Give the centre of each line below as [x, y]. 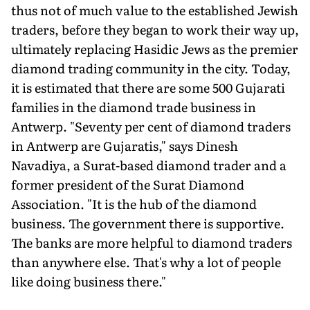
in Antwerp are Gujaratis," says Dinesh [125, 145]
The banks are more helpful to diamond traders [152, 242]
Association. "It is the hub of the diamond [134, 203]
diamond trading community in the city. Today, [151, 68]
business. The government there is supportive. [148, 223]
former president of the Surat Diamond [128, 184]
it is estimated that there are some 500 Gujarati [148, 87]
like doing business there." [89, 281]
